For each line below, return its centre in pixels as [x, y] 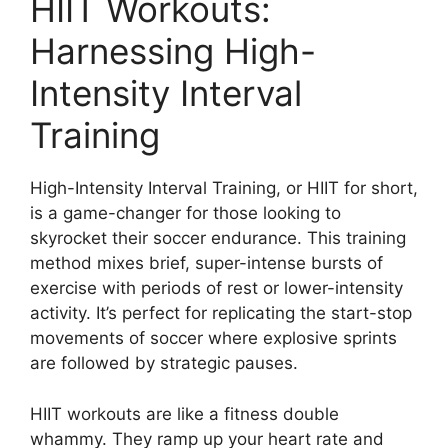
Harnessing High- [173, 51]
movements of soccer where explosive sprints [213, 338]
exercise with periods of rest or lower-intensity [216, 288]
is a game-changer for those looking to [185, 213]
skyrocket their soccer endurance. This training [218, 238]
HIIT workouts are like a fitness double [184, 413]
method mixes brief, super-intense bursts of [206, 263]
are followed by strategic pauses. [164, 363]
